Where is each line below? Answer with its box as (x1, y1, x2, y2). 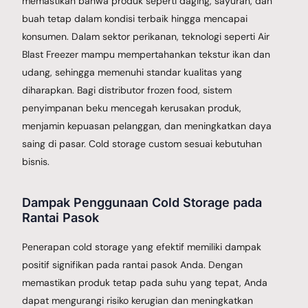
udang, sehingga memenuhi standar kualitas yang (22, 65, 243, 78)
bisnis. (22, 155, 50, 168)
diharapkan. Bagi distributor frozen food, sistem (22, 83, 232, 96)
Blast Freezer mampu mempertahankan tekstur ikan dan (22, 47, 271, 60)
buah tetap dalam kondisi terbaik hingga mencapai (22, 12, 248, 25)
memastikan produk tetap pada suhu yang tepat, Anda (22, 276, 268, 289)
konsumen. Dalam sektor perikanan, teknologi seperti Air (22, 30, 270, 43)
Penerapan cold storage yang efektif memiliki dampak (22, 240, 262, 253)
